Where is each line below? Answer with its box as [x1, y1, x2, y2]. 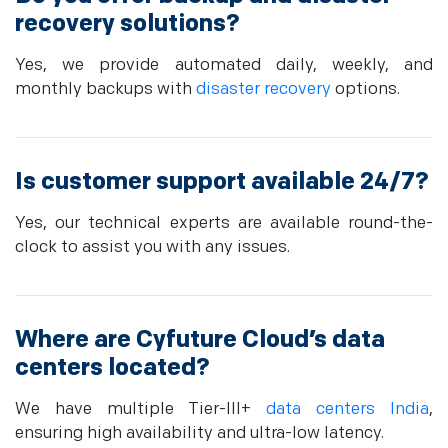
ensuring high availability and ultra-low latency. [15, 423, 384, 444]
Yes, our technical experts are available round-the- [15, 213, 433, 234]
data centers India [266, 399, 430, 420]
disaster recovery [196, 79, 331, 100]
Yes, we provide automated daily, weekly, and [15, 55, 433, 76]
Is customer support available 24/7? [15, 167, 429, 197]
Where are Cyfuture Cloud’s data [15, 325, 385, 355]
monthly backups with [15, 79, 196, 100]
